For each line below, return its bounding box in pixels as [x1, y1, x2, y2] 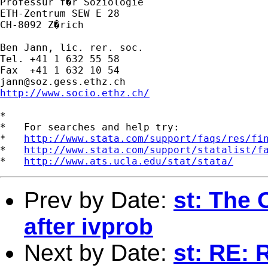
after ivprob [24, 213, 153, 239]
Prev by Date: [24, 187, 173, 213]
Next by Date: [24, 239, 173, 266]
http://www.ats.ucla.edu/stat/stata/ [24, 155, 233, 167]
